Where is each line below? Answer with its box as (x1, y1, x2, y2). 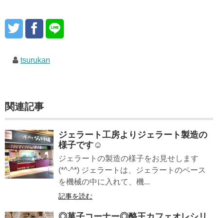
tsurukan (20, 56, 50, 64)
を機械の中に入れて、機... (58, 178, 150, 186)
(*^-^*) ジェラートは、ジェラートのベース (58, 166, 206, 174)
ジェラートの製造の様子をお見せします (58, 154, 199, 163)
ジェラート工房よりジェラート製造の (58, 130, 207, 140)
